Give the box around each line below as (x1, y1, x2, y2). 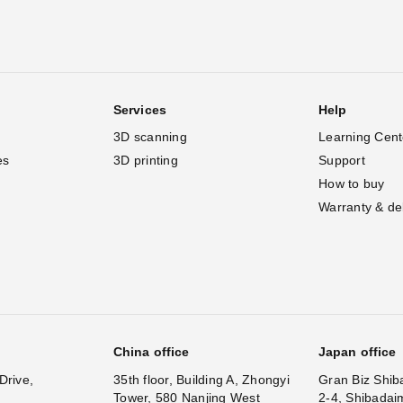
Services (113, 102, 166, 117)
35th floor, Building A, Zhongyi (113, 372, 290, 387)
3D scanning (113, 129, 187, 144)
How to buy (318, 175, 385, 191)
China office (113, 344, 190, 359)
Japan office (318, 344, 397, 359)
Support (318, 152, 365, 167)
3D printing (113, 152, 178, 167)
